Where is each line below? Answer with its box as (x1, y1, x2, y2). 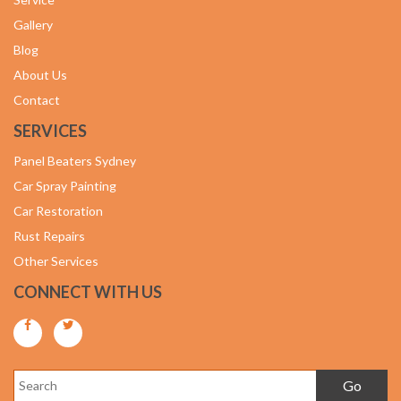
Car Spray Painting (13, 178, 116, 193)
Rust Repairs (13, 228, 85, 243)
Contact (13, 92, 60, 107)
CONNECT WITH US (13, 282, 162, 302)
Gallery (13, 17, 53, 32)
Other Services (13, 253, 98, 269)
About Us (13, 67, 67, 82)
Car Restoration (13, 203, 103, 218)
